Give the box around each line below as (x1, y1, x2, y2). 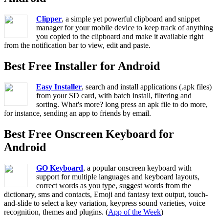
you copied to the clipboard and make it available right (36, 32, 203, 41)
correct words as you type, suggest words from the (36, 181, 191, 190)
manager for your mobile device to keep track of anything (36, 23, 213, 32)
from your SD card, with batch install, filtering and (36, 91, 192, 100)
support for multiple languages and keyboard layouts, (36, 172, 199, 181)
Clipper (36, 15, 62, 23)
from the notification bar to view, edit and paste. (4, 41, 151, 50)
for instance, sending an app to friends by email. (4, 109, 151, 117)
